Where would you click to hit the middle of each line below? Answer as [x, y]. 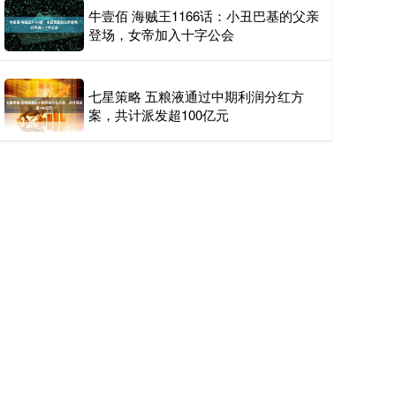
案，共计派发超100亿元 [159, 115]
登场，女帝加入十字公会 [161, 34]
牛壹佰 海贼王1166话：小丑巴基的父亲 [204, 16]
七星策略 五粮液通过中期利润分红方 [196, 96]
